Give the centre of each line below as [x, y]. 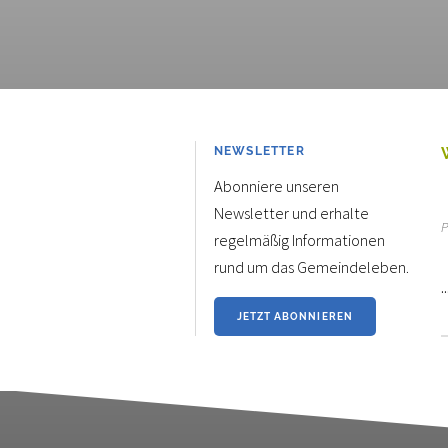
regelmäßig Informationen [299, 239]
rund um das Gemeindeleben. [311, 266]
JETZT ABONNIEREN [295, 316]
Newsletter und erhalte [291, 212]
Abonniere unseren [276, 185]
